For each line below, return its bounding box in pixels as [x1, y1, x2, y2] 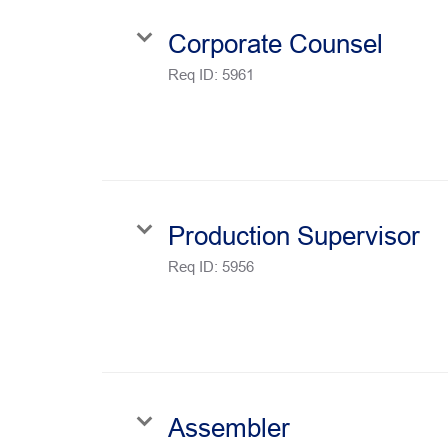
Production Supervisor [168, 220, 420, 251]
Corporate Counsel [168, 28, 383, 59]
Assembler [168, 412, 290, 443]
